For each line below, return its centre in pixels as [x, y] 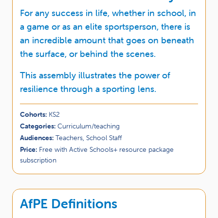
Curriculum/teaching [89, 126]
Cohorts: [34, 114]
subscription [38, 160]
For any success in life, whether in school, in [108, 13]
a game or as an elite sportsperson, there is [105, 26]
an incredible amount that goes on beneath [107, 40]
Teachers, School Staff [89, 137]
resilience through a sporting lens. [88, 89]
